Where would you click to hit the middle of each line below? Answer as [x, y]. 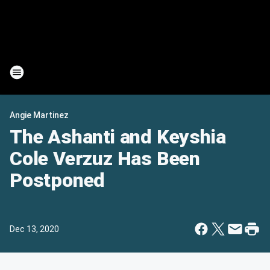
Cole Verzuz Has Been [105, 159]
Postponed [58, 180]
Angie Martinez [39, 115]
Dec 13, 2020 [34, 229]
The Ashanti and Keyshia [118, 137]
